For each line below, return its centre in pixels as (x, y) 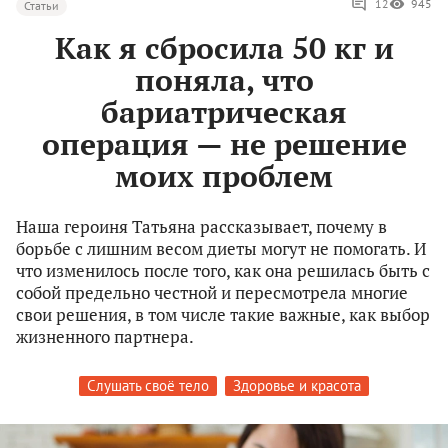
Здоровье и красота (297, 386)
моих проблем (224, 176)
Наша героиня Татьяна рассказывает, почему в (201, 227)
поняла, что (224, 80)
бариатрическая (224, 112)
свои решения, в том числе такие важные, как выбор (223, 315)
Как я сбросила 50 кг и (224, 48)
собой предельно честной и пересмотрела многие (212, 293)
